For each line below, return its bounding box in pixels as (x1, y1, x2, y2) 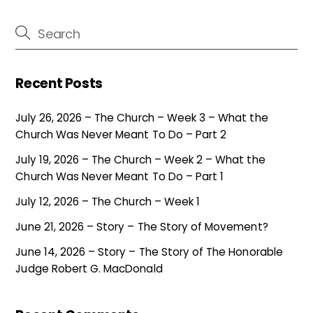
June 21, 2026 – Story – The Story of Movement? (15, 219, 268, 235)
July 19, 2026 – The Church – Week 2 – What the (15, 152, 265, 167)
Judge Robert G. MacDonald (15, 261, 163, 277)
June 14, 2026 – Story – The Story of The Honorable (15, 245, 283, 260)
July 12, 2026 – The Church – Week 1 (15, 194, 201, 210)
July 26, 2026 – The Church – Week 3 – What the (15, 110, 268, 125)
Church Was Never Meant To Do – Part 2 (15, 126, 227, 142)
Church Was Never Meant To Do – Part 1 (15, 168, 224, 184)
